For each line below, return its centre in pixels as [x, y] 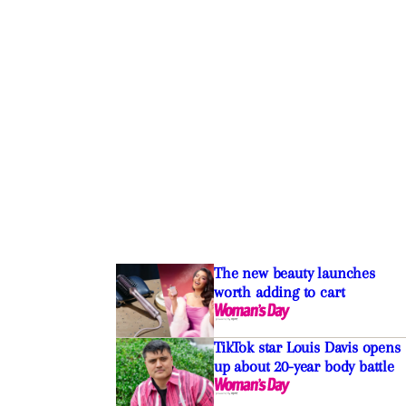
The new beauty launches [294, 273]
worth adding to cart [279, 292]
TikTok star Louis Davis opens [307, 348]
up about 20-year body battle [304, 367]
